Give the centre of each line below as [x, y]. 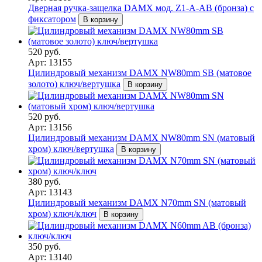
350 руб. [44, 246]
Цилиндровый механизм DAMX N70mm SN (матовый [137, 202]
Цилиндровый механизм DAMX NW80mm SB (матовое [140, 73]
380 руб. [44, 181]
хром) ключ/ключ [62, 213]
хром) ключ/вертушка [71, 149]
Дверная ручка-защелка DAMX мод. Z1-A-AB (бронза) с [141, 8]
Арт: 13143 [50, 192]
